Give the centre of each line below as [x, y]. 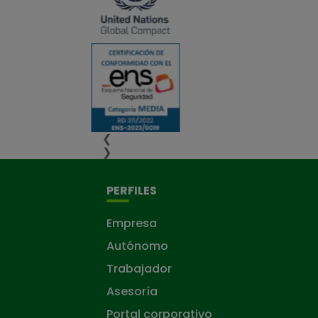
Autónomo [137, 246]
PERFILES [131, 191]
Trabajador [139, 269]
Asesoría [132, 291]
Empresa [131, 223]
